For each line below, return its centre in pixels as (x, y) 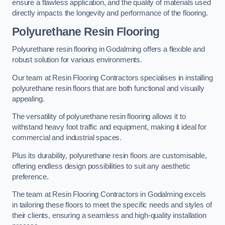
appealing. (28, 99)
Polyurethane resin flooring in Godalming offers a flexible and (108, 49)
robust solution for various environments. (77, 60)
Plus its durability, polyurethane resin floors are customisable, (109, 155)
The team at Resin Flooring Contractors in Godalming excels (109, 195)
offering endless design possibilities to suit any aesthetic (101, 166)
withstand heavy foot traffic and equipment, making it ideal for (109, 127)
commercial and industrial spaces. (67, 138)
